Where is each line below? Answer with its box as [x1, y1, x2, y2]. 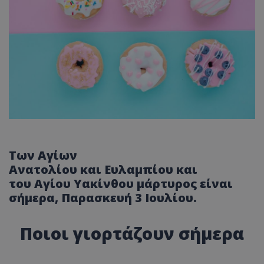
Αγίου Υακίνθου [34, 175, 134, 192]
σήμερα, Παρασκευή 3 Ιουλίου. [9, 189, 197, 206]
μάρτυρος [137, 175, 197, 192]
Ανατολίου [9, 161, 77, 177]
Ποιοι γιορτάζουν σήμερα [20, 221, 244, 245]
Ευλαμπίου [104, 161, 173, 177]
